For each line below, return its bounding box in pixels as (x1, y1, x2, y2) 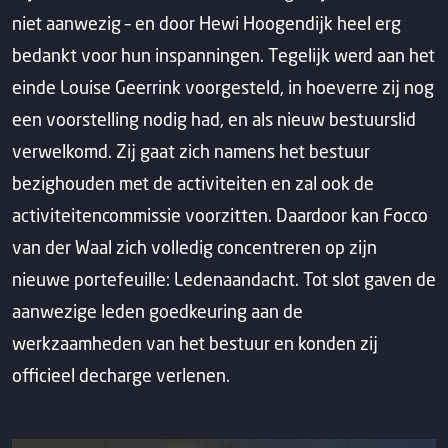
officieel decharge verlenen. (12, 364, 230, 386)
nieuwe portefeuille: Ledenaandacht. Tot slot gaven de (12, 268, 436, 290)
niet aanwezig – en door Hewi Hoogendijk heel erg (12, 12, 401, 34)
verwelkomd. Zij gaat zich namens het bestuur (12, 140, 370, 162)
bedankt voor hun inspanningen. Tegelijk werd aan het (12, 44, 435, 66)
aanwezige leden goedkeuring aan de (12, 300, 303, 322)
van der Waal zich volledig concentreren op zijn (12, 236, 377, 258)
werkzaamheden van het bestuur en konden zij (12, 332, 378, 354)
